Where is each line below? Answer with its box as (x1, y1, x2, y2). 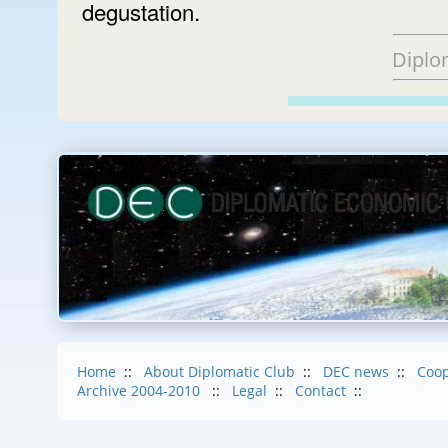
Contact (295, 381, 346, 401)
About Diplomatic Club (144, 362, 295, 382)
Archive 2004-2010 (77, 381, 204, 401)
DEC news (323, 362, 389, 382)
